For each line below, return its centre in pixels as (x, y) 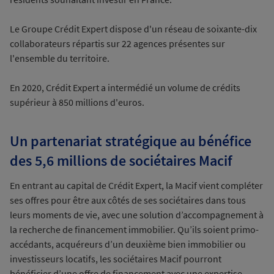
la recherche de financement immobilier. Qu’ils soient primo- (134, 229)
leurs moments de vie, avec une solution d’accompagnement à (137, 215)
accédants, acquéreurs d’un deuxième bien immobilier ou (128, 244)
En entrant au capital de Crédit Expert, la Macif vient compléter (136, 185)
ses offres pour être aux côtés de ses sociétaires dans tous (128, 200)
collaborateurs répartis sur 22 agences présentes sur (117, 43)
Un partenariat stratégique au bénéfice (131, 141)
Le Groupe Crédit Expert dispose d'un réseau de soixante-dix (133, 29)
